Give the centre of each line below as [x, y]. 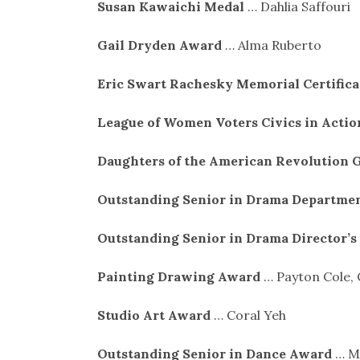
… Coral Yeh [248, 315]
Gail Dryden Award [159, 45]
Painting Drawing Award [178, 276]
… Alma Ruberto [271, 45]
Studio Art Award [153, 315]
